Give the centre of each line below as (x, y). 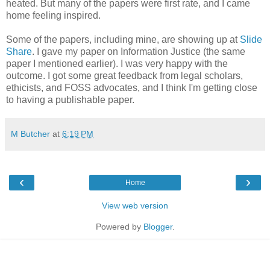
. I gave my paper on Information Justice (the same (139, 51)
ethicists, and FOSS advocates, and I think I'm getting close (132, 87)
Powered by (119, 226)
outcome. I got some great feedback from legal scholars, (124, 75)
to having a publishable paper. (70, 99)
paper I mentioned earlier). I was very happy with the (117, 63)
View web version (135, 205)
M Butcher (30, 133)
